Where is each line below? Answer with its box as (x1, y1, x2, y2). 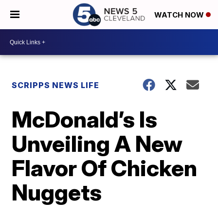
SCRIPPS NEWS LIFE (12, 80, 100, 90)
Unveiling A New (12, 130, 183, 157)
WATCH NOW (154, 10, 206, 20)
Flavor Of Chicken (12, 154, 198, 182)
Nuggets (12, 179, 102, 206)
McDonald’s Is (12, 106, 158, 133)
